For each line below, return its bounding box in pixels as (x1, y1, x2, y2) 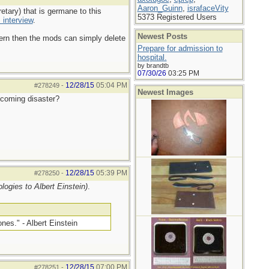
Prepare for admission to (137, 44, 223, 53)
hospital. (137, 53, 167, 62)
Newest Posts (137, 32, 187, 41)
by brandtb (137, 62, 169, 69)
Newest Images (137, 88, 193, 97)
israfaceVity (187, 4, 229, 13)
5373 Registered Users (137, 13, 217, 22)
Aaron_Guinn (137, 4, 183, 13)
